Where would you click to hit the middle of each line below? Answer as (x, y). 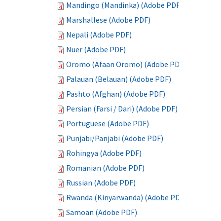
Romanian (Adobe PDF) (105, 168)
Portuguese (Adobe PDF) (108, 123)
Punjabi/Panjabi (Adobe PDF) (115, 138)
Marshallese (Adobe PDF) (108, 20)
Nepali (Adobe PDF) (99, 35)
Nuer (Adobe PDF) (96, 49)
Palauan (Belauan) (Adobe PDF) (119, 79)
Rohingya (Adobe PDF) (104, 153)
